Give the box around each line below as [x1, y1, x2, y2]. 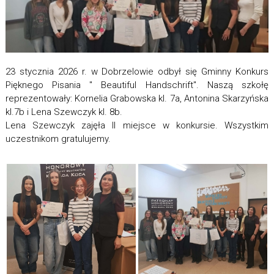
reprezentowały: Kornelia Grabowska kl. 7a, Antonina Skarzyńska [5, 93, 269, 105]
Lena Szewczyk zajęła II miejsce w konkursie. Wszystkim [5, 120, 269, 131]
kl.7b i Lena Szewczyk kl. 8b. [5, 106, 122, 118]
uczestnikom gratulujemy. [5, 133, 111, 145]
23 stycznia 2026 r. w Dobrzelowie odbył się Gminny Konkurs [5, 66, 269, 78]
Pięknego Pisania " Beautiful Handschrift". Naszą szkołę [5, 80, 269, 91]
